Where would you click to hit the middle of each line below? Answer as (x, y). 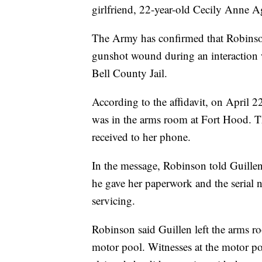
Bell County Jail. (130, 73)
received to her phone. (141, 137)
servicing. (113, 201)
